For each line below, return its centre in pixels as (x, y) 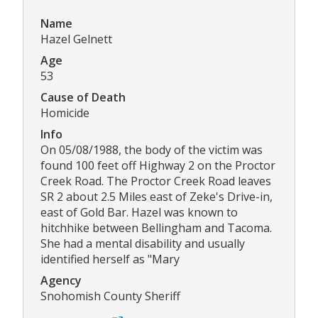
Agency (61, 280)
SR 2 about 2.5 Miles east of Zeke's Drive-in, (157, 196)
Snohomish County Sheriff (110, 296)
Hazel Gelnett (76, 39)
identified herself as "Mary (110, 259)
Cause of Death (83, 97)
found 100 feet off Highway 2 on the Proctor (158, 165)
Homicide (65, 113)
